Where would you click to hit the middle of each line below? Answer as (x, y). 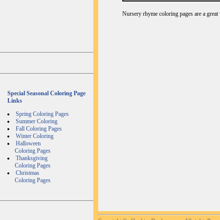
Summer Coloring (37, 121)
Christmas (27, 173)
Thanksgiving (32, 158)
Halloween (28, 143)
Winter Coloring (35, 136)
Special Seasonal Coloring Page (46, 93)
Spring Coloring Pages (42, 114)
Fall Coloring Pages (39, 129)
